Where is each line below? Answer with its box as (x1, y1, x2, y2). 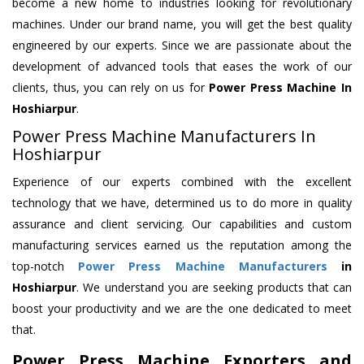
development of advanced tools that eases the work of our (12, 58, 352, 75)
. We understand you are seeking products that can (76, 279, 352, 296)
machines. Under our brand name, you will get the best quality (12, 16, 352, 32)
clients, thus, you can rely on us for (12, 80, 210, 96)
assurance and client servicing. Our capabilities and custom (12, 216, 352, 232)
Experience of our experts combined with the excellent (12, 174, 352, 190)
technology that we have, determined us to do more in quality (12, 195, 352, 211)
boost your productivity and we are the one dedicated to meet (12, 301, 352, 317)
